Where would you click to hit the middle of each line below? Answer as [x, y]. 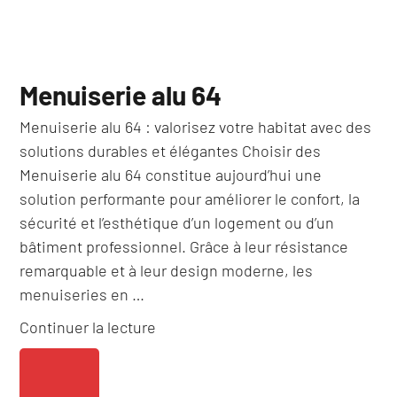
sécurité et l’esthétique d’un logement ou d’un [177, 222]
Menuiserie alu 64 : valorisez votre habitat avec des [196, 126]
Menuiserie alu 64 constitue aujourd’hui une [171, 174]
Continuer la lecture [88, 327]
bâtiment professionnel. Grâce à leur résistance [184, 246]
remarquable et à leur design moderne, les [167, 270]
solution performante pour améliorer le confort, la [190, 198]
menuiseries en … [82, 294]
